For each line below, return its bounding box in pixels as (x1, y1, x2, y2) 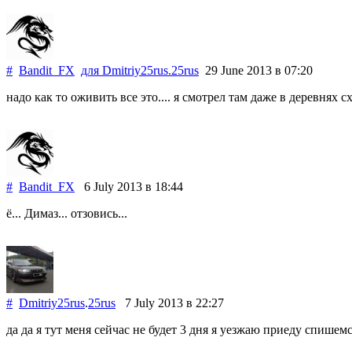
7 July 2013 (115, 295, 186, 310)
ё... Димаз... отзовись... (6, 206, 127, 220)
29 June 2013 (199, 63, 275, 77)
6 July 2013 (75, 179, 145, 193)
